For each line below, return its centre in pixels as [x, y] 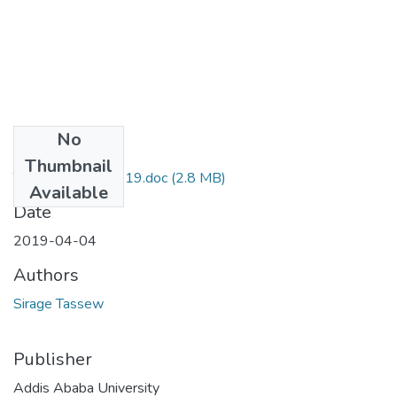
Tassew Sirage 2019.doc [90, 178]
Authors [46, 275]
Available [69, 192]
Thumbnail [69, 166]
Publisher [53, 359]
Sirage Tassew [58, 304]
